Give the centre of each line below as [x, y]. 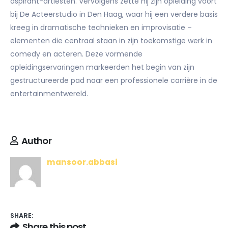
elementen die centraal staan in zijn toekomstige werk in [111, 41]
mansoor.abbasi [82, 162]
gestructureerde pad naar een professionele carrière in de [114, 81]
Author [36, 140]
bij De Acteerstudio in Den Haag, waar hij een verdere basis [114, 15]
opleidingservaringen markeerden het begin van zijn [102, 67]
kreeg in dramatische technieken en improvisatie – [101, 28]
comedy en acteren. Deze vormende [76, 54]
